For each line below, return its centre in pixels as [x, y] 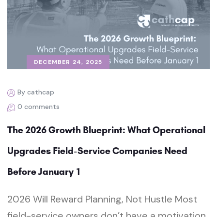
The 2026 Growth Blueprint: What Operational [106, 130]
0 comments [39, 106]
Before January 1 [44, 171]
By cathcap [36, 92]
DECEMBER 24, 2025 [68, 62]
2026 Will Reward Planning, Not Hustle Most [102, 199]
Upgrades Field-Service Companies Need [97, 150]
